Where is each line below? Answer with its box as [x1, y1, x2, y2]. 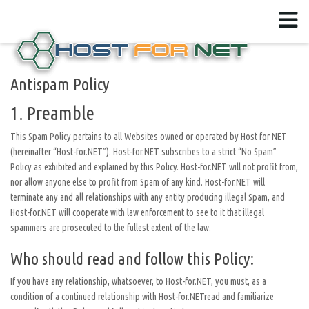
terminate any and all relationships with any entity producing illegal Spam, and [10, 192, 285, 203]
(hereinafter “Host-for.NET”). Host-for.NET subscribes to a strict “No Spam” [10, 146, 277, 157]
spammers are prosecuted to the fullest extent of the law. [10, 222, 211, 233]
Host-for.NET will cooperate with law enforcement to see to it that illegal [10, 207, 264, 218]
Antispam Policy [10, 75, 110, 94]
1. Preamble [10, 102, 94, 123]
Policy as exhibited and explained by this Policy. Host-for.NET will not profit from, [10, 161, 298, 172]
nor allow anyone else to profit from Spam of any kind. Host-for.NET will [10, 177, 265, 188]
